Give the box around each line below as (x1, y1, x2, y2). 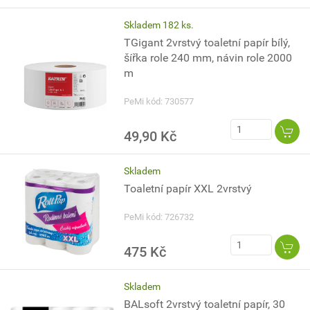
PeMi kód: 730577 (124, 96, 194, 107)
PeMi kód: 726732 (124, 212, 194, 222)
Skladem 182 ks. (124, 19, 194, 30)
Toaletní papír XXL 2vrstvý (124, 182, 253, 195)
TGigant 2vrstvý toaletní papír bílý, (124, 36, 291, 49)
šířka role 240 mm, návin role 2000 (124, 51, 293, 64)
